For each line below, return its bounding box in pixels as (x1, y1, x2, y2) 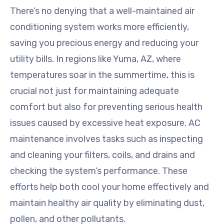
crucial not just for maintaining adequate (10, 85, 179, 96)
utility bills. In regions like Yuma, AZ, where (10, 53, 181, 64)
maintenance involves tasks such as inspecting (10, 133, 203, 144)
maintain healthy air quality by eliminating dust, (10, 197, 204, 208)
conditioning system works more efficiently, (10, 21, 189, 32)
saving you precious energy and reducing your (10, 37, 198, 48)
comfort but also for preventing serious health (10, 101, 202, 112)
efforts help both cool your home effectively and (10, 181, 209, 192)
